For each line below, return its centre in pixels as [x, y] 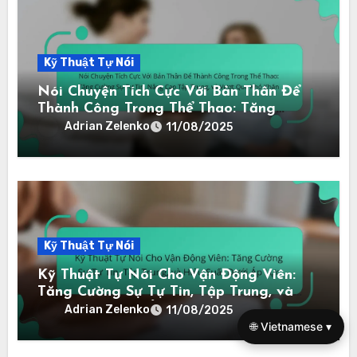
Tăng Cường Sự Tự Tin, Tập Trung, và [166, 292]
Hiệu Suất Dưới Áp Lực [117, 308]
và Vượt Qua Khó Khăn [118, 142]
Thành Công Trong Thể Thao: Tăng [157, 108]
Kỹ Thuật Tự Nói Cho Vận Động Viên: [167, 275]
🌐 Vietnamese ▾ [291, 326]
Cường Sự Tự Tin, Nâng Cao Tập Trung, [173, 125]
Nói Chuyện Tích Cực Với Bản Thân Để [169, 92]
